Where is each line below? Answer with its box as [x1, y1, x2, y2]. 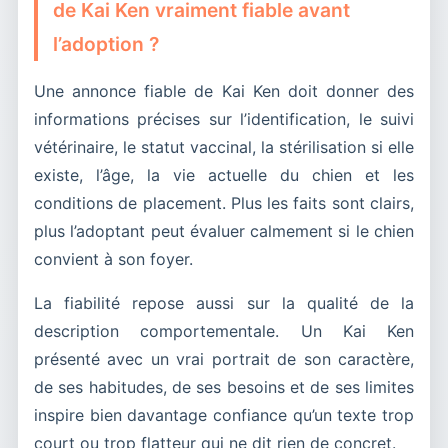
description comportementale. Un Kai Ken [34, 320, 414, 341]
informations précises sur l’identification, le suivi [34, 108, 414, 129]
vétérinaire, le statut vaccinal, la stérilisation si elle [34, 136, 414, 157]
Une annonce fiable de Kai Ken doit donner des [34, 80, 414, 101]
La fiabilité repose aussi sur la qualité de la [34, 292, 414, 313]
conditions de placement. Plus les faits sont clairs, [34, 192, 414, 213]
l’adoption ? [53, 31, 159, 56]
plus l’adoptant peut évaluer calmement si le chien [34, 220, 414, 241]
